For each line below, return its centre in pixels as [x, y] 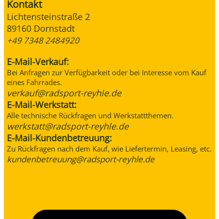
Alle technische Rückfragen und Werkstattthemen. [90, 115]
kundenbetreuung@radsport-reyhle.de [81, 159]
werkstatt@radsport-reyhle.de [68, 126]
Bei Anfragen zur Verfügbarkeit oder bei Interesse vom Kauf [107, 72]
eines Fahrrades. [34, 82]
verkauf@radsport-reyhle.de [64, 93]
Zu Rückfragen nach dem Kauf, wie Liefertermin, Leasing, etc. [109, 148]
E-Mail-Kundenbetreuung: [59, 138]
